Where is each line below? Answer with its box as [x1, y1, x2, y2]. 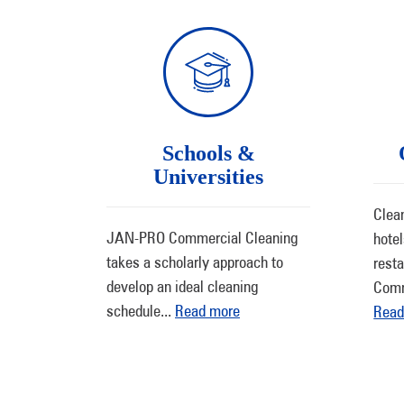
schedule [106, 301, 161, 320]
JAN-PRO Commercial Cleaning [106, 228, 298, 247]
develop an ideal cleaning [106, 277, 259, 296]
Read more [175, 301, 240, 320]
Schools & [161, 142, 255, 165]
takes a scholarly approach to [106, 252, 283, 271]
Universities [153, 165, 264, 188]
